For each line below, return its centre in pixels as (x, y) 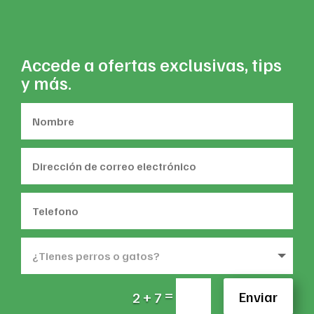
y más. (46, 83)
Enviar (258, 297)
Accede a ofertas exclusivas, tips (151, 64)
